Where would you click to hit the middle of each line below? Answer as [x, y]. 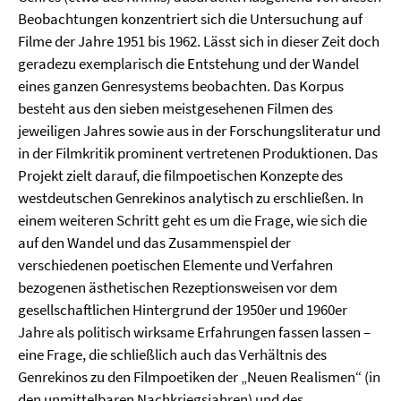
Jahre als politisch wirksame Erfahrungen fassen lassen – [194, 332]
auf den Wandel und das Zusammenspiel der [154, 243]
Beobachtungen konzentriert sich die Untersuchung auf [190, 19]
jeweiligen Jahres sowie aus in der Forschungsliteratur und [199, 131]
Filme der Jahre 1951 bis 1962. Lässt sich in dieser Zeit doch [199, 41]
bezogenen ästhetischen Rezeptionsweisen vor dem [178, 287]
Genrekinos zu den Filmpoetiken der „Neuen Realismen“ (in [199, 377]
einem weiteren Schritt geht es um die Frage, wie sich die [192, 220]
